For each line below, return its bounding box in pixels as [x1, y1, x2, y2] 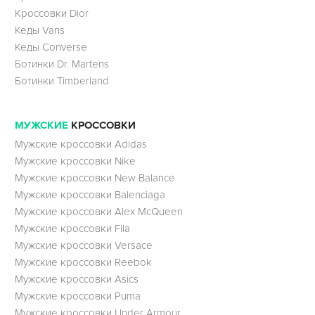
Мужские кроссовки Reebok [14, 256, 152, 269]
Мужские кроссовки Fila [14, 222, 130, 236]
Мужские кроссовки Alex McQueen [14, 205, 183, 219]
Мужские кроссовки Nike [14, 155, 136, 168]
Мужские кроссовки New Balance [14, 172, 175, 185]
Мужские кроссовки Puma [14, 290, 141, 303]
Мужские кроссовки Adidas [14, 138, 147, 151]
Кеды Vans [14, 23, 65, 37]
